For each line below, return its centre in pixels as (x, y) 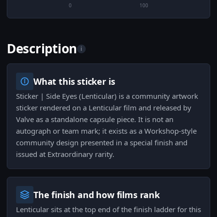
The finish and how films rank (97, 195)
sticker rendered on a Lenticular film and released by (104, 108)
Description (42, 49)
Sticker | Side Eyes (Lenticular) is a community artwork (107, 96)
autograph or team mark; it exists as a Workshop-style (106, 131)
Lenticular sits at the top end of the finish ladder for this (108, 209)
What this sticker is (74, 82)
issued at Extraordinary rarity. (65, 154)
